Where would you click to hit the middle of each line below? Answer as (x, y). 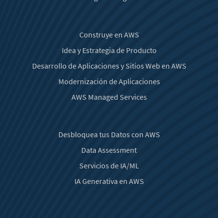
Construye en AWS (109, 34)
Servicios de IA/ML (109, 165)
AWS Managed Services (109, 97)
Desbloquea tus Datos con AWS (109, 134)
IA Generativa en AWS (109, 181)
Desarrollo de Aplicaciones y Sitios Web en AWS (109, 65)
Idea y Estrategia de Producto (109, 50)
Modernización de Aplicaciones (109, 81)
